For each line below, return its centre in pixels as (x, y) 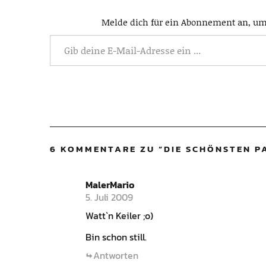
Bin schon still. (116, 237)
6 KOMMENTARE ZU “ (107, 149)
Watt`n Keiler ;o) (119, 216)
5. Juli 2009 (109, 197)
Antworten (116, 255)
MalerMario (110, 185)
